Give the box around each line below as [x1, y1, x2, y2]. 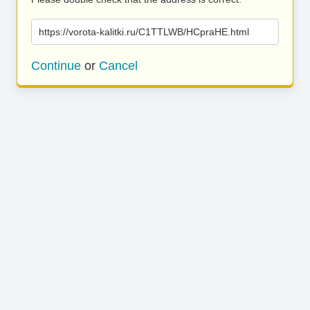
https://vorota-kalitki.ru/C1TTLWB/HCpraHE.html [39, 26, 249, 37]
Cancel [99, 59, 138, 73]
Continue [31, 59, 81, 73]
